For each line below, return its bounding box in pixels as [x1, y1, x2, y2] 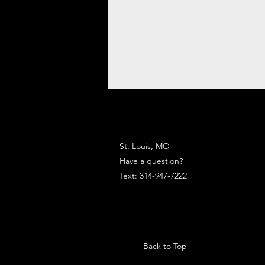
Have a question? [119, 156, 183, 167]
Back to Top [143, 241, 187, 252]
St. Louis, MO [119, 141, 172, 152]
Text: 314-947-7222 [119, 170, 187, 182]
